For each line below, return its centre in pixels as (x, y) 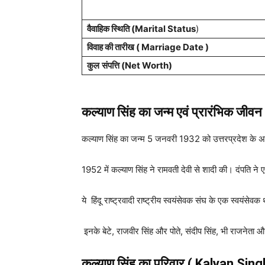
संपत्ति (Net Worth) (137, 65)
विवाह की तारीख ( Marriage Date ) (148, 47)
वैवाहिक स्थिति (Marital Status (141, 29)
